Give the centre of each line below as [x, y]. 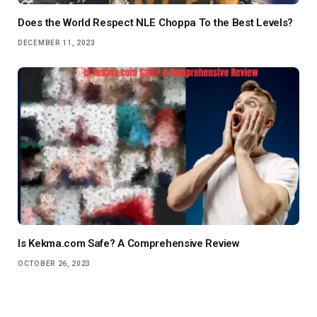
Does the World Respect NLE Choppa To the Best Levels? [156, 22]
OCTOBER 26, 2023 [54, 264]
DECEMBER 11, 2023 [57, 42]
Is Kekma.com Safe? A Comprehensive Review [129, 244]
